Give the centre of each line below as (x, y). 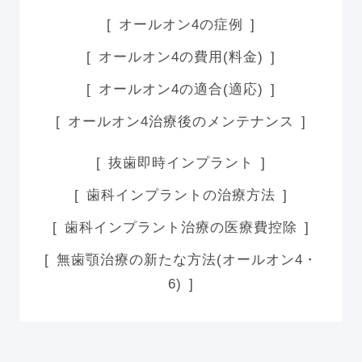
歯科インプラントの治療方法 (181, 195)
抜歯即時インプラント (181, 162)
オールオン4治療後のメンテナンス (181, 122)
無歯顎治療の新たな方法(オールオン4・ (187, 260)
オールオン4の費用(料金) (181, 57)
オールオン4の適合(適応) (181, 90)
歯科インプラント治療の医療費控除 (181, 228)
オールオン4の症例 (181, 24)
